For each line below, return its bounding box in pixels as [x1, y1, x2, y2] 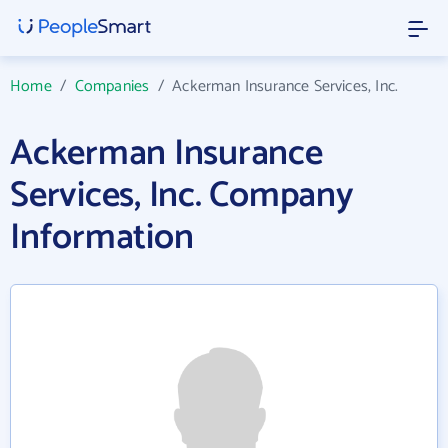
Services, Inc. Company [10, 166, 354, 225]
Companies [74, 73, 150, 100]
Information [10, 208, 194, 267]
